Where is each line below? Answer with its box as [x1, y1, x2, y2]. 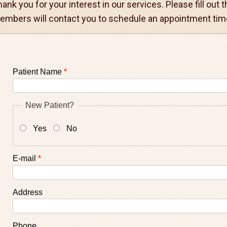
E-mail [13, 154, 38, 163]
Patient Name [13, 67, 64, 76]
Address [13, 187, 43, 197]
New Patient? [25, 101, 74, 110]
